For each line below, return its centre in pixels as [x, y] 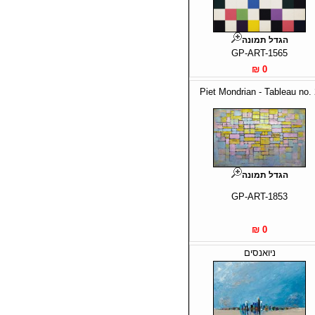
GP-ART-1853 [259, 196]
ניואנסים [259, 252]
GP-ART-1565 [259, 53]
